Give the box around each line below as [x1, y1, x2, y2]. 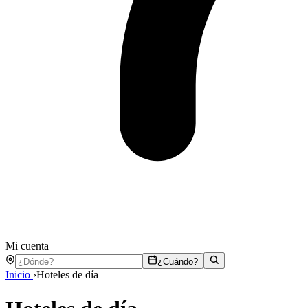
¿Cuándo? [157, 256, 198, 267]
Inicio [5, 269, 33, 281]
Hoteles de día [36, 269, 98, 281]
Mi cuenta [5, 240, 49, 252]
